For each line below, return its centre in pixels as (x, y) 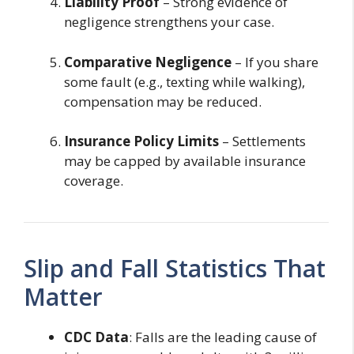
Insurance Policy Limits (141, 141)
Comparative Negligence (148, 62)
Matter (63, 297)
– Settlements (262, 141)
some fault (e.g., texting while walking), (185, 81)
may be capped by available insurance (185, 161)
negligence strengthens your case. (169, 22)
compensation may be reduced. (163, 101)
